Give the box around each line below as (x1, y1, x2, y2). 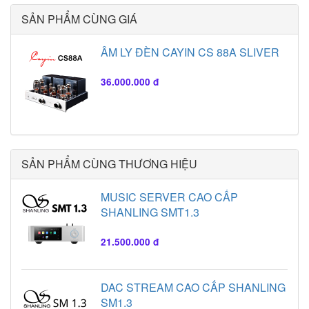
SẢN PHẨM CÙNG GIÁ (21, 10, 137, 27)
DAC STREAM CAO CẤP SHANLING (101, 279, 286, 295)
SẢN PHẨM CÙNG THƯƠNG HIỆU (21, 155, 197, 172)
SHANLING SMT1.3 (101, 203, 199, 220)
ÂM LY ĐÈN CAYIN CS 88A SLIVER (101, 43, 279, 60)
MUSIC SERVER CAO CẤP (101, 188, 238, 205)
